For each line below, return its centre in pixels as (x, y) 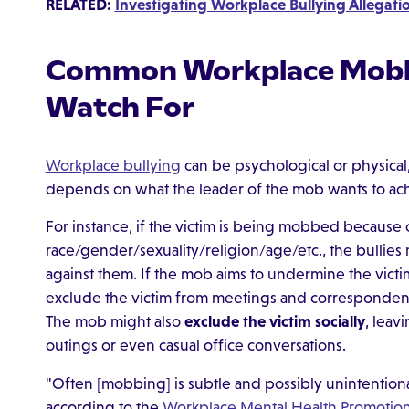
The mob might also (115, 322)
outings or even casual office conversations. (195, 346)
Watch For (120, 106)
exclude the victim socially (274, 322)
